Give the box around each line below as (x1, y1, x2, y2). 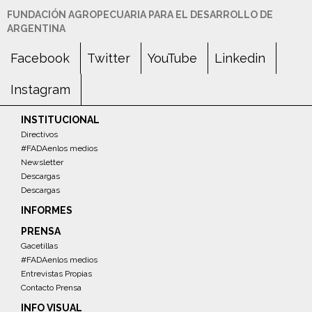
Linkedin (214, 50, 265, 65)
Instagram (10, 81, 70, 97)
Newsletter (21, 157, 63, 167)
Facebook (10, 50, 70, 65)
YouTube (148, 50, 197, 65)
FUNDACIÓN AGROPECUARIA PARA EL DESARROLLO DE (7, 8, 273, 20)
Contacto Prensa (21, 282, 81, 292)
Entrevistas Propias (21, 268, 92, 279)
